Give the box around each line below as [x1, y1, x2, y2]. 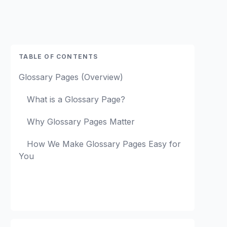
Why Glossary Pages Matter [27, 117, 135, 127]
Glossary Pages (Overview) [19, 72, 124, 82]
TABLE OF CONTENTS [19, 53, 98, 60]
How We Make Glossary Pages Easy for [27, 139, 181, 149]
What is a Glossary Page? [27, 94, 126, 104]
